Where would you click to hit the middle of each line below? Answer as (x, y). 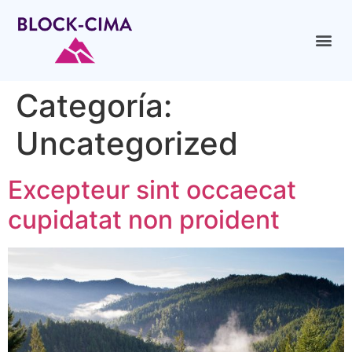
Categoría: (94, 105)
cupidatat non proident (144, 219)
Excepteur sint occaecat (152, 189)
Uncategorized (127, 143)
